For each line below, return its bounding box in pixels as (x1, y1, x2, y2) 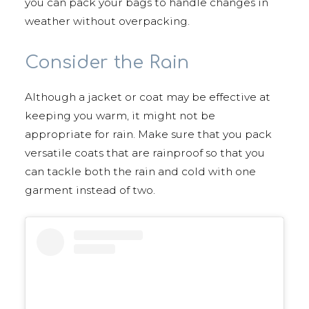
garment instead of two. (25, 183, 155, 197)
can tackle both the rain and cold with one (25, 165, 256, 179)
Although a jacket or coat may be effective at (25, 90, 270, 104)
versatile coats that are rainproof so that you (25, 146, 265, 160)
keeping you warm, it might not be (25, 109, 215, 123)
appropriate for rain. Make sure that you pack (25, 128, 272, 141)
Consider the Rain (25, 52, 189, 73)
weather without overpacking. (25, 14, 190, 28)
